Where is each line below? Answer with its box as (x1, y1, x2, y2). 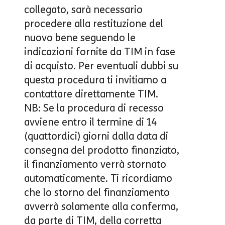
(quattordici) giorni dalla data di (24, 130, 168, 142)
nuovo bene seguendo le (24, 31, 136, 44)
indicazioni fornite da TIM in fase (24, 45, 175, 58)
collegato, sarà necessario (24, 3, 143, 16)
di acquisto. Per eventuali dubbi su (24, 59, 178, 72)
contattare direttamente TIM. (24, 87, 158, 100)
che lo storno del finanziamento (24, 186, 170, 198)
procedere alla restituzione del (24, 17, 163, 30)
